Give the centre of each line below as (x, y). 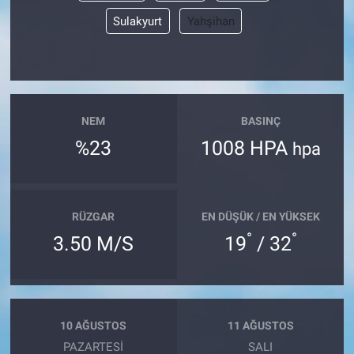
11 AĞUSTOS (260, 325)
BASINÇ (260, 121)
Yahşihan (211, 21)
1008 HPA (246, 149)
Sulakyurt (137, 21)
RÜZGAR (94, 216)
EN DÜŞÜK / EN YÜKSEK (260, 216)
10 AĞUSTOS (94, 325)
